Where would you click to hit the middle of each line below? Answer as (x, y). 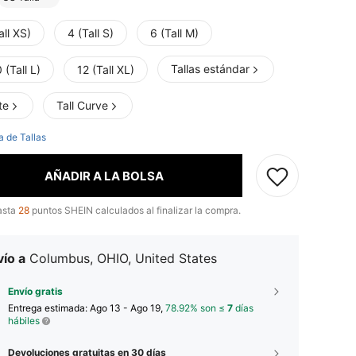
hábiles (24, 321)
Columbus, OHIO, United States (123, 259)
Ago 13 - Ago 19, (128, 308)
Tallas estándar (210, 69)
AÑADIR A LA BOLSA (104, 176)
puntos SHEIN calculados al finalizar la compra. (135, 211)
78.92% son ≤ (196, 308)
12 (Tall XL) (106, 70)
